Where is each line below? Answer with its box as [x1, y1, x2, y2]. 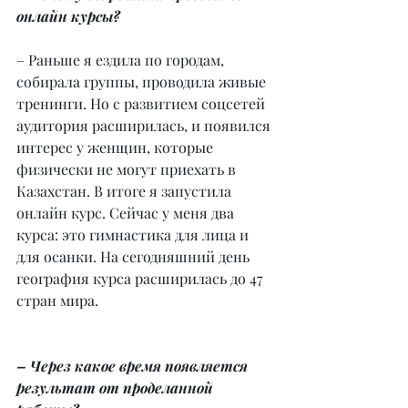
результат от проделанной [16, 378, 217, 398]
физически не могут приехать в [16, 159, 240, 179]
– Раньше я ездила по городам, [16, 50, 228, 70]
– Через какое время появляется [16, 356, 251, 376]
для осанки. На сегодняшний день [16, 247, 253, 267]
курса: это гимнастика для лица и [16, 225, 252, 245]
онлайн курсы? [16, 6, 120, 26]
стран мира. [16, 291, 98, 311]
